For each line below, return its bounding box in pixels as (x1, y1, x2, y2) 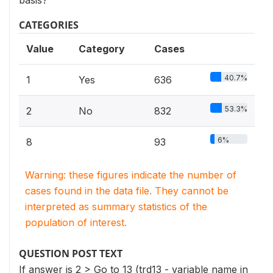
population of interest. (25, 216, 127, 229)
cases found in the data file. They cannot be (25, 185, 229, 197)
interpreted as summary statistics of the (25, 200, 207, 213)
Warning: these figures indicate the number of (25, 169, 236, 181)
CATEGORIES (19, 18, 79, 32)
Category (79, 43, 125, 55)
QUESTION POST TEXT (19, 247, 122, 260)
